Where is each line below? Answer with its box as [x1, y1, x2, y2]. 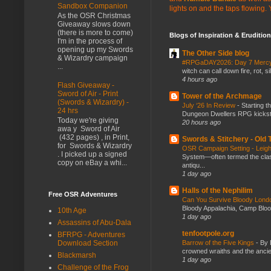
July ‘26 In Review [182, 101, 237, 109]
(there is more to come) [57, 28, 133, 38]
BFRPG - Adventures [57, 230, 125, 239]
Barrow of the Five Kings [182, 238, 256, 246]
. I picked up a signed [57, 150, 127, 159]
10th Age [57, 206, 87, 215]
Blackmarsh [57, 250, 96, 260]
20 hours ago [182, 118, 221, 126]
